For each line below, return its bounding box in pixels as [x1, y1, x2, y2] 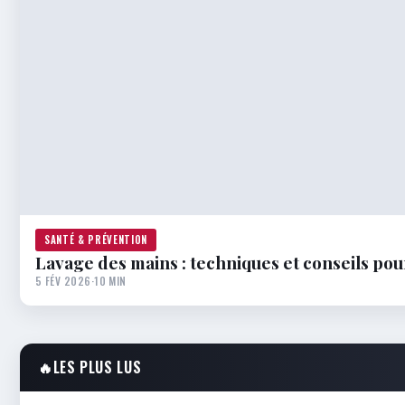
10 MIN [94, 272, 127, 288]
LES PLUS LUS [52, 355, 142, 378]
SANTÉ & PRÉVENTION [44, 231, 147, 247]
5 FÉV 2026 [35, 272, 91, 288]
